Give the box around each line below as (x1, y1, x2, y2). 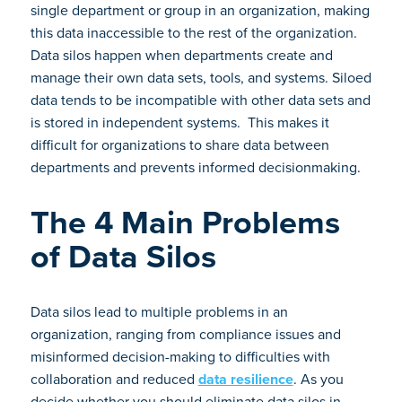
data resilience (197, 369, 293, 389)
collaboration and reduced (30, 369, 198, 389)
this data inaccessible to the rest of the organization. (30, 22, 357, 43)
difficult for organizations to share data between (30, 135, 329, 155)
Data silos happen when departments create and (30, 45, 333, 66)
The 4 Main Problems (30, 198, 340, 246)
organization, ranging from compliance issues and (30, 324, 341, 345)
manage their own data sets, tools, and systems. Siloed (30, 67, 371, 88)
